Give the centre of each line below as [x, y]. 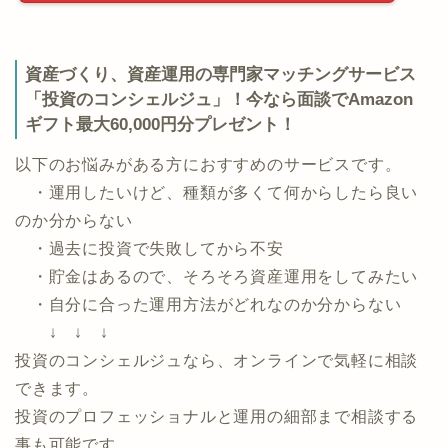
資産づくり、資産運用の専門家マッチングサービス [220, 174]
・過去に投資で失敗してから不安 [149, 349]
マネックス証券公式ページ [208, 76]
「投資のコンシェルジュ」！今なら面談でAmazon [219, 199]
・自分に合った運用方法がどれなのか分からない [208, 405]
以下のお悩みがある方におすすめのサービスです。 [208, 265]
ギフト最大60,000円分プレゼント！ [160, 224]
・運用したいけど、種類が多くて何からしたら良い [217, 293]
